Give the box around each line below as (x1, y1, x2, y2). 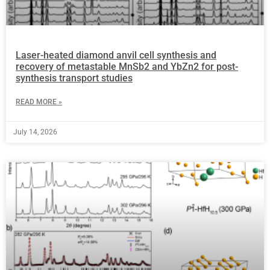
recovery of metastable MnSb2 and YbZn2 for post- (16, 60, 238, 72)
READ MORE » (16, 97, 62, 106)
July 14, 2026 (13, 127, 57, 136)
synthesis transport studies (16, 72, 133, 84)
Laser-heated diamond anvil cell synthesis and (16, 49, 216, 61)
